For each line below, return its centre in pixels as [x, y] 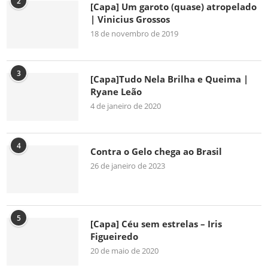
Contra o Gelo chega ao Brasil [156, 151]
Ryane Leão [116, 91]
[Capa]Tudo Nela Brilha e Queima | [169, 79]
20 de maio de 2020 [124, 250]
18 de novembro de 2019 [134, 33]
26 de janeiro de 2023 [128, 165]
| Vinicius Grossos [130, 19]
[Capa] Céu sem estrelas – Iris [156, 223]
